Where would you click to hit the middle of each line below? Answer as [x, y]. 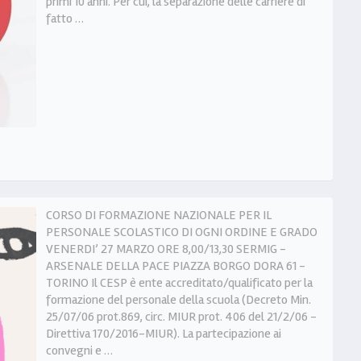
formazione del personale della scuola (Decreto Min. [178, 300]
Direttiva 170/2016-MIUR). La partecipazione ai [163, 334]
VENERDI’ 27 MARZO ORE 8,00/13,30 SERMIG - [166, 249]
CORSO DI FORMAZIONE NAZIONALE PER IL [158, 216]
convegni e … [79, 351]
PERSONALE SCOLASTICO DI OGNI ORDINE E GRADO [181, 232]
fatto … [64, 18]
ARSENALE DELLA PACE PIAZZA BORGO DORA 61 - [175, 266]
